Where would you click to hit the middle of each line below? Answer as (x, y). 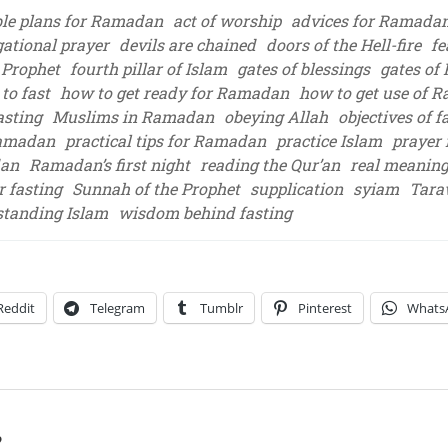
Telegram (117, 308)
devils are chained (187, 44)
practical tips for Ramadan (165, 140)
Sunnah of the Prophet (156, 188)
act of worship (227, 20)
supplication (296, 188)
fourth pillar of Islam (148, 68)
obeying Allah (276, 116)
